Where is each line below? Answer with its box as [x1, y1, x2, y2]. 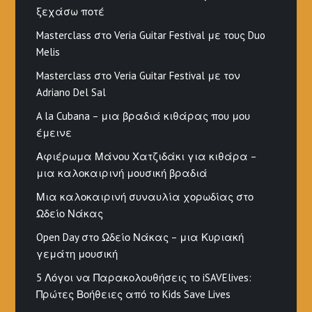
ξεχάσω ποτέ [36, 4, 105, 18]
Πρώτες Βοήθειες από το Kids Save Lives [36, 287, 231, 301]
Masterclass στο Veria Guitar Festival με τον [36, 68, 241, 82]
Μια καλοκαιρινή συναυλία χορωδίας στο [36, 189, 254, 203]
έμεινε [36, 125, 72, 139]
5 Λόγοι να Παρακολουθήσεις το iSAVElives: [36, 270, 252, 284]
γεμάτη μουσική [36, 247, 118, 260]
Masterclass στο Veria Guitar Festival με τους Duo [36, 28, 266, 42]
